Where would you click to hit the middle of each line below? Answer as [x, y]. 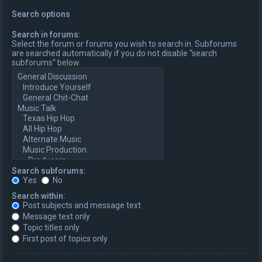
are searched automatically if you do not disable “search [114, 54]
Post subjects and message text [81, 205]
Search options [41, 14]
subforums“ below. [46, 63]
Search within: [39, 196]
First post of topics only [64, 238]
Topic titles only [50, 227]
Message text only [56, 216]
